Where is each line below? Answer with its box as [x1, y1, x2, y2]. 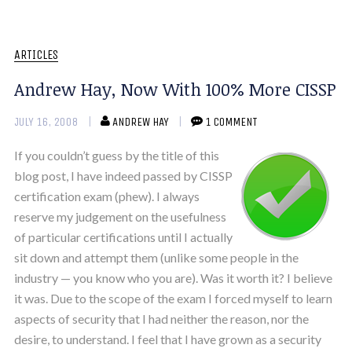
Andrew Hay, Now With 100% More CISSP [13, 76, 335, 101]
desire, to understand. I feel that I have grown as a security [13, 331, 321, 346]
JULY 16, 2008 [13, 114, 79, 129]
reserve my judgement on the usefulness [13, 208, 226, 224]
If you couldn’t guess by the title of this [13, 147, 219, 163]
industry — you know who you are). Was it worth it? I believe [13, 269, 332, 285]
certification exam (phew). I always [13, 188, 200, 203]
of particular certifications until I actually [13, 229, 233, 244]
